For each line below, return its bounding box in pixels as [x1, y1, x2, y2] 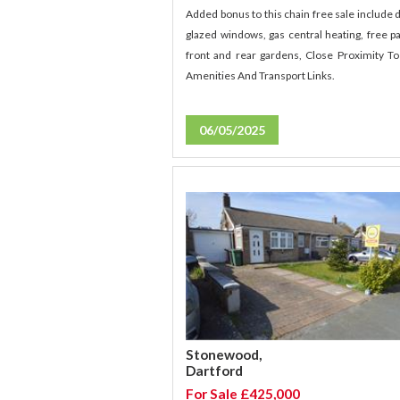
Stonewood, [186, 346, 262, 363]
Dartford [186, 362, 244, 379]
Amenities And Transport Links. [186, 69, 336, 83]
